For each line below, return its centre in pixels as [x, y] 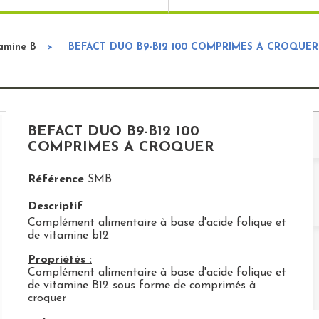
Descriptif [55, 206]
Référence [56, 179]
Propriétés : [59, 260]
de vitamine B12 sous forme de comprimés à [141, 286]
